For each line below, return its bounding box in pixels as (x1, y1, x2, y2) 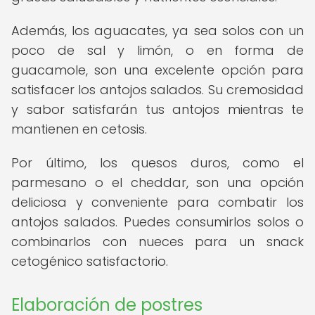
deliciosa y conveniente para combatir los (11, 193, 304, 211)
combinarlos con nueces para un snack (11, 233, 304, 250)
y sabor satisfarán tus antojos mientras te (11, 101, 304, 118)
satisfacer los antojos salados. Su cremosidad (11, 81, 304, 98)
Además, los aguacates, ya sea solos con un (11, 22, 304, 39)
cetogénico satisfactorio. (11, 252, 168, 270)
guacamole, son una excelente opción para (11, 61, 304, 79)
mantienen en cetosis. (11, 120, 147, 138)
